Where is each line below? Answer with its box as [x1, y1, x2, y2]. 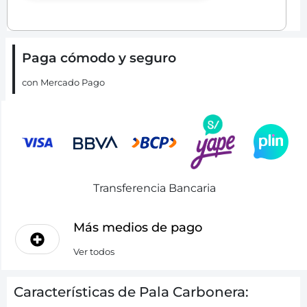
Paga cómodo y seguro [22, 50, 176, 66]
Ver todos [73, 246, 115, 258]
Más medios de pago [73, 220, 203, 236]
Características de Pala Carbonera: [14, 284, 249, 301]
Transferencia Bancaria [93, 182, 216, 195]
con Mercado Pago [22, 77, 105, 88]
